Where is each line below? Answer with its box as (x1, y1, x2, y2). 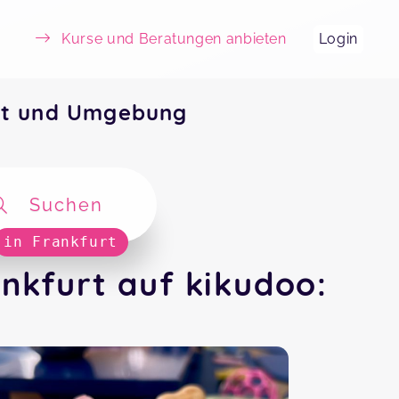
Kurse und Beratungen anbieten (61, 30, 287, 47)
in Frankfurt (4, 233, 118, 250)
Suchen (29, 194, 103, 216)
